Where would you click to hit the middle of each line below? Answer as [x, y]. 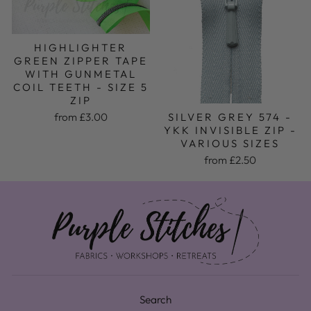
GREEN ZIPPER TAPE [81, 60]
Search [155, 299]
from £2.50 [230, 160]
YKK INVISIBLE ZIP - [230, 131]
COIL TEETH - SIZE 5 [81, 87]
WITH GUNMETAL [81, 74]
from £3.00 [81, 117]
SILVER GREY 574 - [230, 117]
